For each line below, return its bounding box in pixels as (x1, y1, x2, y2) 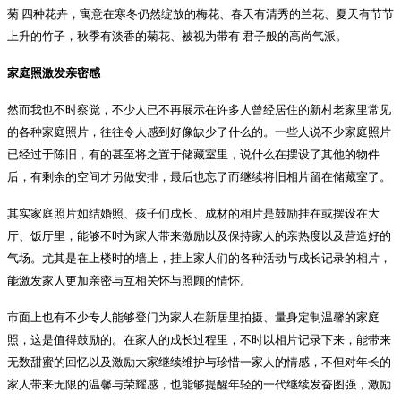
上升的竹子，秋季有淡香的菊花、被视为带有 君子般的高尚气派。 (7, 30, 347, 43)
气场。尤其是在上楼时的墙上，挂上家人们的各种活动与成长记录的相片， (7, 252, 391, 265)
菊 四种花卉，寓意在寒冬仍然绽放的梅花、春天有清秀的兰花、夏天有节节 (7, 7, 394, 21)
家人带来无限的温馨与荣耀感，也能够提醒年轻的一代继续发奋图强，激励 (7, 378, 391, 391)
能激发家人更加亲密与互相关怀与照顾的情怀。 (7, 274, 252, 287)
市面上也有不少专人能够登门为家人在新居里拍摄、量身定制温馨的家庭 (7, 311, 380, 324)
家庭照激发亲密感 (7, 66, 100, 80)
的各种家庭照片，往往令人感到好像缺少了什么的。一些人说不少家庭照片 (7, 125, 391, 139)
